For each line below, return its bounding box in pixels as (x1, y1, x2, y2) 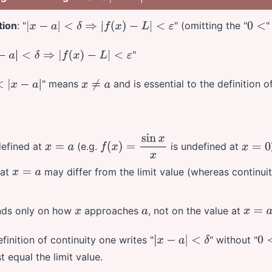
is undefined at (168, 140, 242, 152)
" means (42, 78, 82, 90)
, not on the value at (148, 204, 243, 217)
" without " (209, 233, 258, 246)
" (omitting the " (174, 19, 248, 32)
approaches (81, 204, 142, 217)
